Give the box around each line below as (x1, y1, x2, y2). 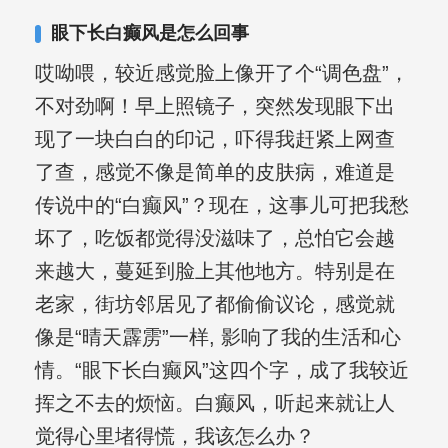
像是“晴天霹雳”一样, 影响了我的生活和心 (34, 326, 401, 349)
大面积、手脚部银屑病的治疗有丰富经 (119, 42, 392, 61)
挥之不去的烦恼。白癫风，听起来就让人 (34, 392, 395, 415)
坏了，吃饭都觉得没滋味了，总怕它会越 (34, 227, 395, 250)
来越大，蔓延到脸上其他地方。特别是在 (34, 260, 395, 283)
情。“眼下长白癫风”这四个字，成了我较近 (34, 359, 409, 382)
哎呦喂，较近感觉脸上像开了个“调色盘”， (34, 62, 409, 85)
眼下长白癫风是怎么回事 (50, 23, 249, 44)
